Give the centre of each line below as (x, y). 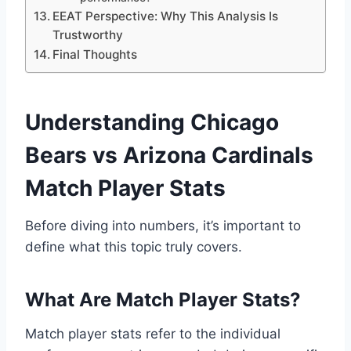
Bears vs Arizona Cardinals (169, 156)
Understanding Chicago (152, 123)
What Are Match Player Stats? (163, 300)
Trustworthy (88, 35)
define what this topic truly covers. (134, 247)
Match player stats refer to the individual (153, 334)
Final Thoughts (95, 55)
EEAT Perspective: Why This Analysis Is (166, 16)
